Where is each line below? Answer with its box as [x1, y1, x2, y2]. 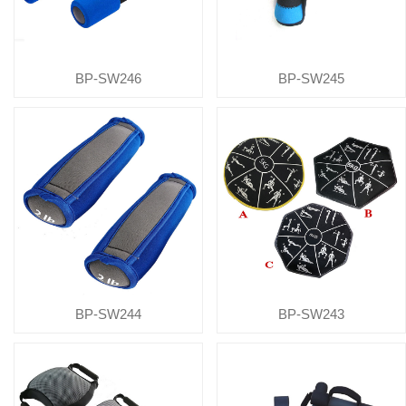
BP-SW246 [75, 71, 141, 87]
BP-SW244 [75, 305, 141, 322]
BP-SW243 [278, 305, 344, 322]
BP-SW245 [278, 71, 344, 87]
